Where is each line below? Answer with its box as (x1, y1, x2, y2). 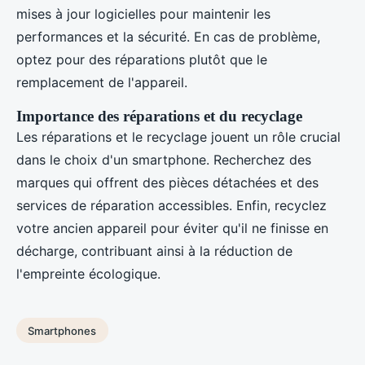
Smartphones (28, 323, 97, 337)
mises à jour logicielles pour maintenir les (16, 5, 270, 22)
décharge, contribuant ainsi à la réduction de (16, 242, 292, 259)
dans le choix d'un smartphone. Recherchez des (16, 151, 311, 168)
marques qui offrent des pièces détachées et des (16, 174, 319, 191)
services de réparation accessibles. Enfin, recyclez (16, 196, 327, 213)
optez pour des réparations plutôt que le (16, 51, 267, 68)
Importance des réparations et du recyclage (16, 107, 302, 125)
